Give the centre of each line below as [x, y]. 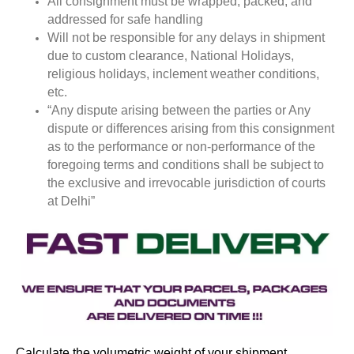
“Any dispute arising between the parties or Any [179, 111]
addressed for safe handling [125, 20]
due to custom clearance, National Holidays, [171, 56]
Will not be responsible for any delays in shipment [186, 38]
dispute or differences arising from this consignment [191, 129]
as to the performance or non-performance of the [181, 147]
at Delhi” [71, 201]
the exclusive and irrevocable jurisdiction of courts [186, 183]
